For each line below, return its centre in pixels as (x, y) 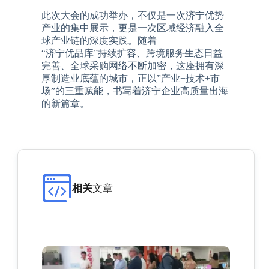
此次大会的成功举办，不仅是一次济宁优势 (133, 15)
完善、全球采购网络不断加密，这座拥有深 (133, 65)
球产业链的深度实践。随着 (99, 40)
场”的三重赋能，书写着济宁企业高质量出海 (135, 91)
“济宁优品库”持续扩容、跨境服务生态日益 (132, 53)
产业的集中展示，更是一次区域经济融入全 (133, 28)
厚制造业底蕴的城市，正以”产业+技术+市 (131, 78)
